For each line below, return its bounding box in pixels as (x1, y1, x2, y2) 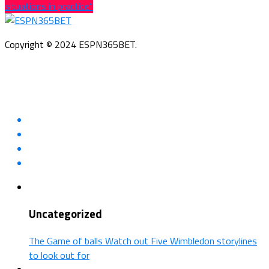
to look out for (29, 248, 89, 263)
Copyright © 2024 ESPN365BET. (5, 37, 137, 52)
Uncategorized (29, 205, 102, 223)
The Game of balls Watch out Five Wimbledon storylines (29, 234, 257, 249)
